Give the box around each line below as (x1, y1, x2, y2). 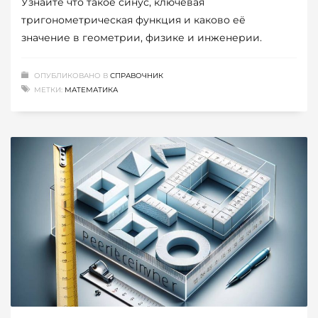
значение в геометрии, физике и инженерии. (21, 31, 262, 45)
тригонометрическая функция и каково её (21, 13, 246, 27)
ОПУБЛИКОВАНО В (34, 71, 110, 81)
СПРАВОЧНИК (110, 71, 163, 81)
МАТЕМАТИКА (65, 85, 118, 95)
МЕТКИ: (34, 85, 62, 95)
